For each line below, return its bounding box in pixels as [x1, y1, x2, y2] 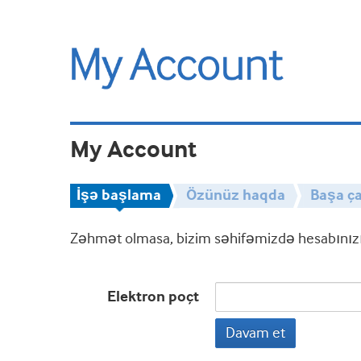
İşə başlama [77, 185, 161, 205]
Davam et [226, 324, 285, 342]
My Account [70, 135, 197, 164]
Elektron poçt [107, 287, 199, 306]
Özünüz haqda [186, 185, 285, 205]
